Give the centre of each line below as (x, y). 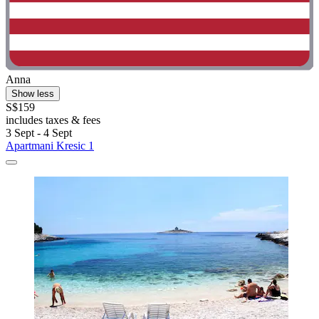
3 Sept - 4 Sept (39, 132)
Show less (33, 93)
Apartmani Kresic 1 (50, 145)
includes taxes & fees (53, 120)
